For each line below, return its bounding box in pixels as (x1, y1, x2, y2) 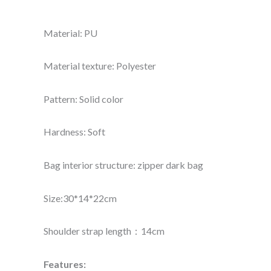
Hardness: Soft (44, 126, 105, 138)
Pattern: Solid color (44, 93, 123, 105)
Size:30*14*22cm (44, 192, 117, 204)
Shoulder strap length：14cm (44, 225, 165, 237)
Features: (44, 258, 86, 270)
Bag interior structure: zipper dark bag (44, 159, 203, 171)
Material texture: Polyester (44, 60, 156, 72)
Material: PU (44, 27, 97, 39)
